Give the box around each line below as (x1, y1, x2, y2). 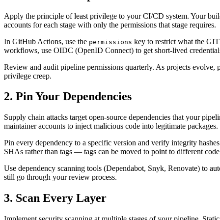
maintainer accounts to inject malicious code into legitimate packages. (4, 122, 218, 131)
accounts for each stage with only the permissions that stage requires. (4, 20, 216, 29)
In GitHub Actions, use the (4, 37, 89, 46)
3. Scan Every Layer (4, 192, 107, 205)
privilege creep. (4, 71, 52, 80)
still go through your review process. (4, 173, 117, 182)
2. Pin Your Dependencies (4, 90, 132, 103)
